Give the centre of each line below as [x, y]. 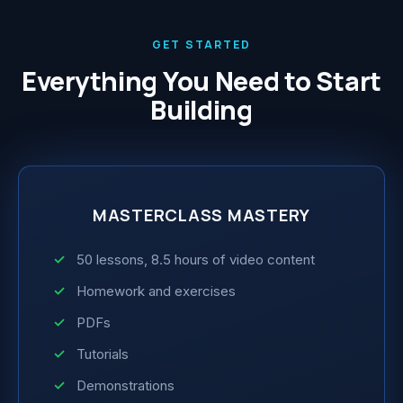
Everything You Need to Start [201, 81]
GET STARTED [201, 45]
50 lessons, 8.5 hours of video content [196, 260]
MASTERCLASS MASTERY [201, 215]
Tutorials [103, 354]
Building [201, 110]
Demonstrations [125, 386]
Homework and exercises [156, 291]
